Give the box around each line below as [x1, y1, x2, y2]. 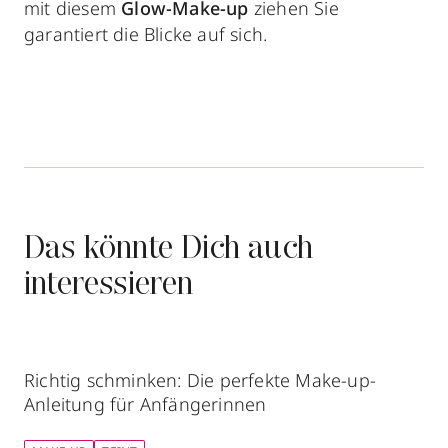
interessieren [24, 270, 194, 303]
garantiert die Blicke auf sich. [24, 22, 268, 47]
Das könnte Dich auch [24, 234, 313, 267]
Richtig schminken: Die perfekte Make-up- [24, 368, 376, 393]
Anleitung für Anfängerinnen [24, 392, 267, 417]
